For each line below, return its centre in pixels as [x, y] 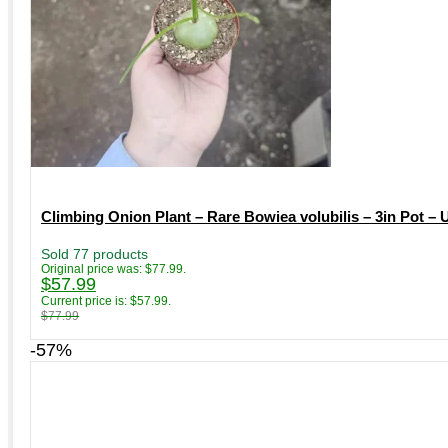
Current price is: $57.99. [106, 301]
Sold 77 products [94, 254]
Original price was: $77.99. [113, 269]
